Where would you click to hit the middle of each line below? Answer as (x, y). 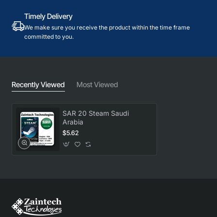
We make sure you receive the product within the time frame (107, 27)
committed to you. (49, 36)
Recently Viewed (38, 84)
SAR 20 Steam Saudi (96, 113)
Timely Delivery (48, 16)
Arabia (73, 122)
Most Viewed (97, 84)
